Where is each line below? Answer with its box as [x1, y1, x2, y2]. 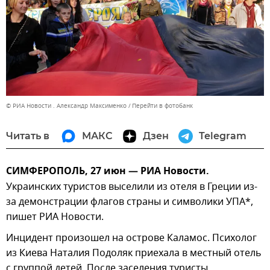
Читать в [6, 130, 49, 142]
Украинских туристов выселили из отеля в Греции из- [6, 179, 257, 194]
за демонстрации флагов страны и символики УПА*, [6, 194, 253, 209]
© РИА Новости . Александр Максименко [6, 101, 127, 110]
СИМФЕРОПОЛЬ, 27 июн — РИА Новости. [6, 163, 209, 180]
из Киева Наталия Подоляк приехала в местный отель [6, 245, 262, 260]
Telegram [199, 130, 246, 142]
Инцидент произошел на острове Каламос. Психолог [6, 230, 257, 245]
